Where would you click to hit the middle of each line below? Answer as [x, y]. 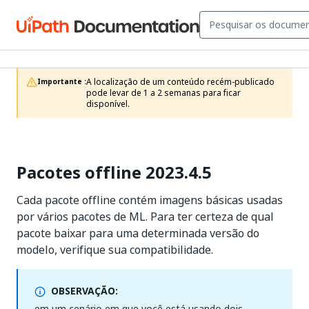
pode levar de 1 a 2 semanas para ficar [163, 93]
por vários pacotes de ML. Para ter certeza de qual [145, 217]
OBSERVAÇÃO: [84, 291]
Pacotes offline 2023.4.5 [114, 172]
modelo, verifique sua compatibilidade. [115, 250]
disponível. [108, 104]
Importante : [62, 82]
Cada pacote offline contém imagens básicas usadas [150, 200]
